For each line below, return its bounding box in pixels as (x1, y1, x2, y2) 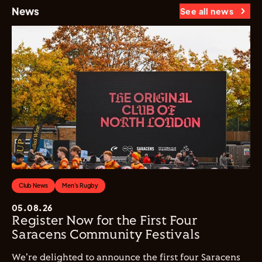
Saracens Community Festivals (12, 228, 200, 243)
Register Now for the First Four (12, 214, 197, 229)
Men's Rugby (62, 182, 99, 189)
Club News (19, 182, 49, 189)
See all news (180, 6, 233, 17)
